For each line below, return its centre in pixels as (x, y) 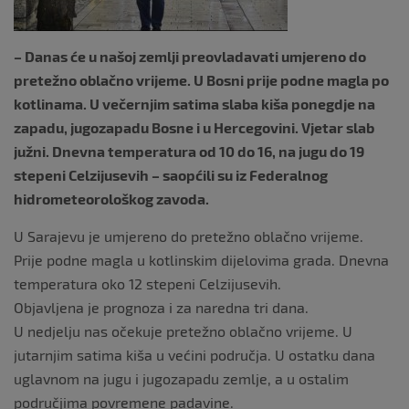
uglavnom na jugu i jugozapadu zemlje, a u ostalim (181, 378)
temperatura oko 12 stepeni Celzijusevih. (147, 283)
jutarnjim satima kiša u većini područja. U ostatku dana (194, 355)
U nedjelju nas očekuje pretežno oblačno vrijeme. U (183, 331)
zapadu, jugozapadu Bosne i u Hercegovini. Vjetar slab (194, 127)
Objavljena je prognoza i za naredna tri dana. (161, 307)
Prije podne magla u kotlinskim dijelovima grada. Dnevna (201, 260)
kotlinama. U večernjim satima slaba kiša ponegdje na (194, 104)
